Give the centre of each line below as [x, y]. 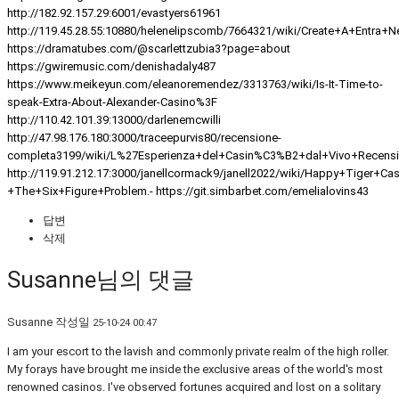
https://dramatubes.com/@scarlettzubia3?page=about [149, 48]
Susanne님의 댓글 [101, 280]
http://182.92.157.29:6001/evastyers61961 [114, 12]
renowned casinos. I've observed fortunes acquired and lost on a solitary [194, 387]
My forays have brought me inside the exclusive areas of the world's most [195, 369]
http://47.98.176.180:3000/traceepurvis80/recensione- [144, 137]
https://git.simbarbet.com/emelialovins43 [262, 191]
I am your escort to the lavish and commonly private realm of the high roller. [198, 351]
